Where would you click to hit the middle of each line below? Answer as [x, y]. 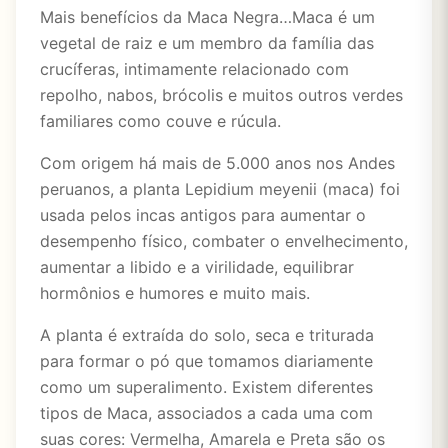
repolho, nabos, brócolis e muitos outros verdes [221, 95]
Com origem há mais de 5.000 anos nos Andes [217, 163]
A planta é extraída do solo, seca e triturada [207, 335]
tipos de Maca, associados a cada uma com [206, 413]
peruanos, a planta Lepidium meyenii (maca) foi [220, 189]
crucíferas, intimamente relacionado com [194, 69]
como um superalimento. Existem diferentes [206, 387]
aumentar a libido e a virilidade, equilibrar [197, 267]
